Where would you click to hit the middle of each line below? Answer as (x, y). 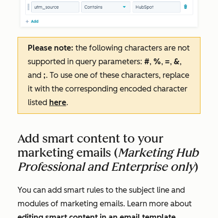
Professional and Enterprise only (106, 166)
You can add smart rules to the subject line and (101, 190)
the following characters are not (133, 48)
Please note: (52, 48)
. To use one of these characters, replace (118, 75)
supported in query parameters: (86, 61)
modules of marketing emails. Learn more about (105, 203)
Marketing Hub (158, 152)
